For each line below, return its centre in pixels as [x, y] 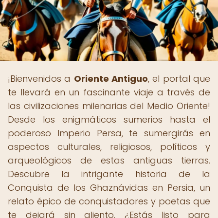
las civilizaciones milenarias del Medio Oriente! [109, 106]
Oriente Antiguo [111, 79]
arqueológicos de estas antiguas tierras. [109, 160]
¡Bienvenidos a [41, 79]
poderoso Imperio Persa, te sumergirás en [109, 133]
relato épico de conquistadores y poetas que [109, 201]
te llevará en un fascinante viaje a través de [109, 92]
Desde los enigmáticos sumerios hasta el [109, 119]
